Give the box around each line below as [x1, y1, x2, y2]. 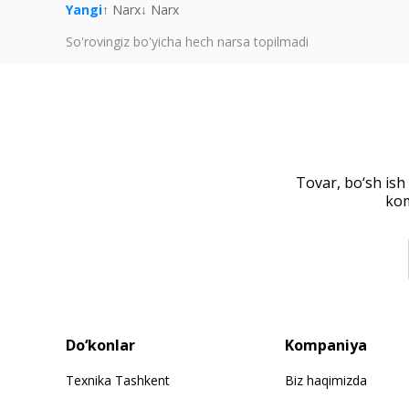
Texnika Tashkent [66, 372, 170, 390]
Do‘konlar [66, 335, 135, 356]
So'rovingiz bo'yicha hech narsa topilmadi [66, 33, 309, 51]
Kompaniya [285, 335, 367, 356]
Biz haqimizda [285, 372, 367, 390]
